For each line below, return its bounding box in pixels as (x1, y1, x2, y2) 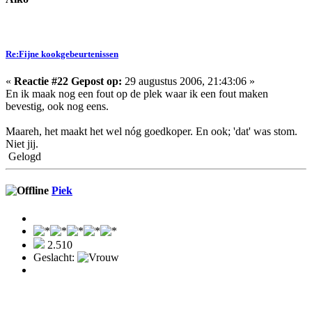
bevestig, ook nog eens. (6, 100, 109, 113)
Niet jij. (6, 138, 38, 150)
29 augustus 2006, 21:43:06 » (122, 75, 255, 88)
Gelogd (6, 150, 41, 163)
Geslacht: (33, 251, 77, 263)
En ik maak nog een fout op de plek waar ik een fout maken (6, 88, 268, 100)
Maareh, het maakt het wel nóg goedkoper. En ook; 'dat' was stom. (6, 125, 297, 138)
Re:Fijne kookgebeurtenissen (6, 48, 118, 59)
